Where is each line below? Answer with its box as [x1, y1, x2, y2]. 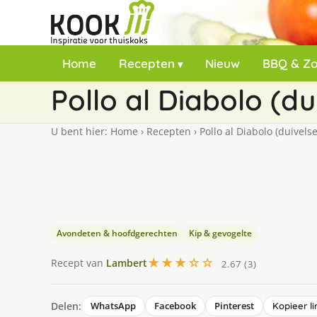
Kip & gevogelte [189, 227, 252, 239]
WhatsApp [91, 299, 136, 312]
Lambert [106, 255, 147, 270]
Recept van [51, 255, 106, 270]
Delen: [51, 299, 81, 313]
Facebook [154, 299, 196, 312]
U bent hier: [51, 125, 110, 138]
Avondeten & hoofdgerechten [57, 227, 178, 239]
